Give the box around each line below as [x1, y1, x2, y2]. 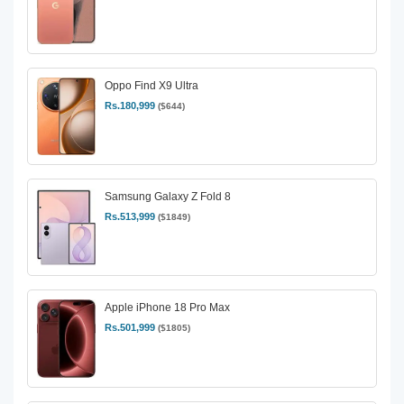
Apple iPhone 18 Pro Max [105, 301, 230, 315]
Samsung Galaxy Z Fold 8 [105, 190, 231, 204]
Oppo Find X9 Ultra [105, 79, 198, 93]
